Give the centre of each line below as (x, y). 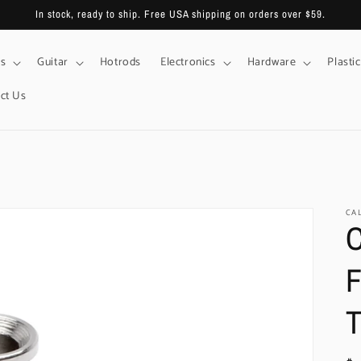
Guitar (53, 62)
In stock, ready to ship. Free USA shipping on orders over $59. (180, 14)
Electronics (188, 62)
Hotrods (120, 62)
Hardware (272, 62)
